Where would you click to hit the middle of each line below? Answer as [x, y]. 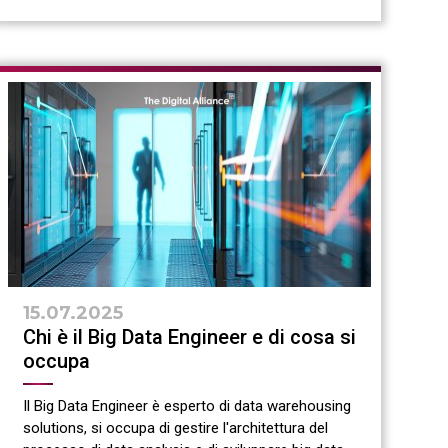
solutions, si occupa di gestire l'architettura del [175, 427]
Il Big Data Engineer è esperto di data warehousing [186, 405]
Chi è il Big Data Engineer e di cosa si [189, 336]
